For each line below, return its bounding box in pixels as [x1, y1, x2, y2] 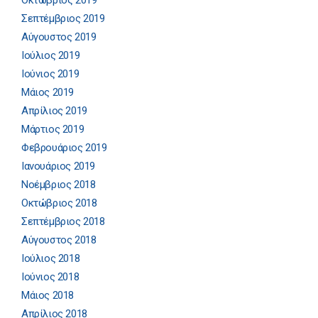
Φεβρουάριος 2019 [21, 141, 107, 155]
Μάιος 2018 [21, 289, 74, 302]
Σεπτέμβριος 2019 [21, 12, 105, 26]
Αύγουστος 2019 [21, 31, 97, 44]
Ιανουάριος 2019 [21, 160, 95, 173]
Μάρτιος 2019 [21, 123, 84, 136]
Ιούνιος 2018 [21, 270, 79, 284]
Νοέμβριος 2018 [21, 178, 96, 192]
